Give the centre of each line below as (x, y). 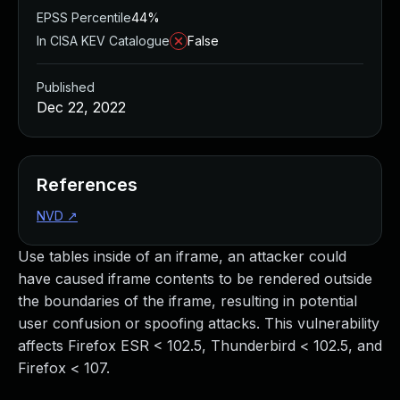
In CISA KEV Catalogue (103, 41)
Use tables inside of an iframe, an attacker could (182, 256)
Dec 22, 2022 (81, 107)
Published (66, 87)
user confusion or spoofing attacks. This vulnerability (199, 323)
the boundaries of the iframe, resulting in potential (187, 301)
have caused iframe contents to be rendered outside (195, 279)
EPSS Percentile (84, 17)
